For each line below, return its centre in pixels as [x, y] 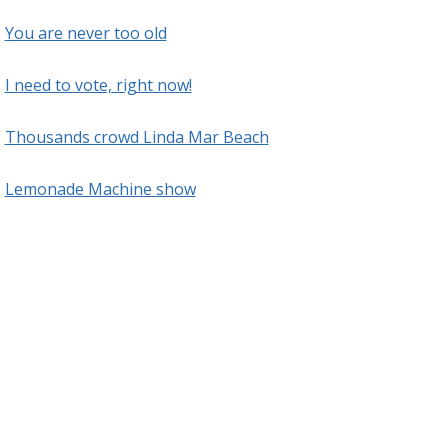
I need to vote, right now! [98, 85]
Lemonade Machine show [100, 189]
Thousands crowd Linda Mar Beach [136, 137]
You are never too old [85, 33]
